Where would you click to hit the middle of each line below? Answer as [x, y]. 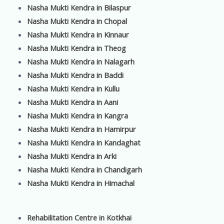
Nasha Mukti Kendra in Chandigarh [84, 169]
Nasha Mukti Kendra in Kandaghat [83, 142]
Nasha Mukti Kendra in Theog [76, 48]
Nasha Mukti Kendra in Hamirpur [81, 129]
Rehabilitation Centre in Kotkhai [79, 217]
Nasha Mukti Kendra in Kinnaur [78, 34]
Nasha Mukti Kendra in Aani [72, 102]
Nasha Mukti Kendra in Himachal [80, 183]
